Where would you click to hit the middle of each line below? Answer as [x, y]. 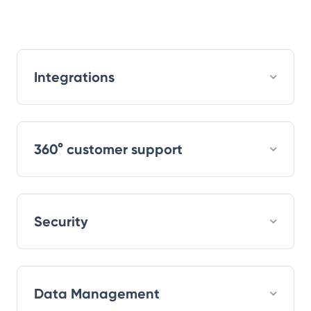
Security [61, 221]
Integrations [74, 77]
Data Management [97, 293]
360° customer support [108, 149]
